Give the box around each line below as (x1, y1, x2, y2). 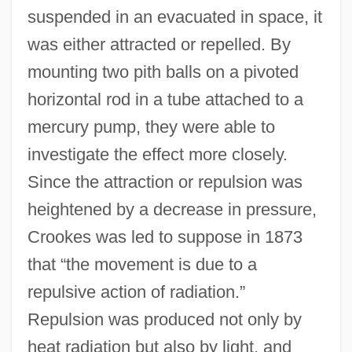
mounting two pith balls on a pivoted (27, 61, 299, 82)
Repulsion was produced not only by (27, 309, 302, 329)
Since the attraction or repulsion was (27, 171, 302, 192)
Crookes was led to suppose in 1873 (27, 226, 302, 247)
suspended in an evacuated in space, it (27, 6, 322, 27)
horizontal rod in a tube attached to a (27, 89, 303, 109)
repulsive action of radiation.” (27, 281, 245, 302)
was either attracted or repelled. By (27, 34, 291, 54)
